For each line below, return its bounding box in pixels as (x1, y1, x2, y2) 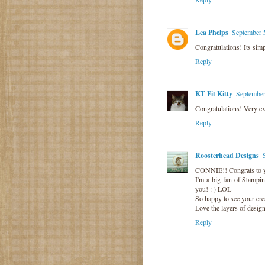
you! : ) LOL (195, 183, 231, 193)
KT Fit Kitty (195, 88, 232, 99)
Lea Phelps (195, 27, 228, 37)
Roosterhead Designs (195, 150, 259, 160)
